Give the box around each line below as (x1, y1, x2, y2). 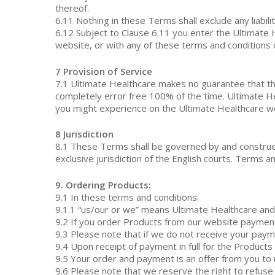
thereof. (55, 2, 90, 14)
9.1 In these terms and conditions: (55, 190, 199, 203)
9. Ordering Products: (55, 178, 152, 191)
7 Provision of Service (55, 64, 153, 77)
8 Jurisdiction (55, 128, 114, 140)
